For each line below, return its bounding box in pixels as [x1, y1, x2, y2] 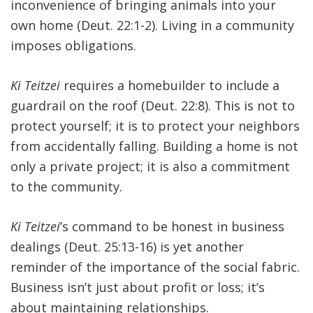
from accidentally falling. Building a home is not [10, 138, 298, 155]
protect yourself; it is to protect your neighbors [10, 117, 300, 135]
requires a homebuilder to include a [60, 77, 279, 94]
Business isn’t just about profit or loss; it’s [10, 279, 265, 296]
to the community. [10, 178, 122, 196]
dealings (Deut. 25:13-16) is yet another [10, 238, 244, 256]
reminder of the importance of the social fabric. [10, 259, 300, 276]
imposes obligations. [10, 37, 136, 54]
